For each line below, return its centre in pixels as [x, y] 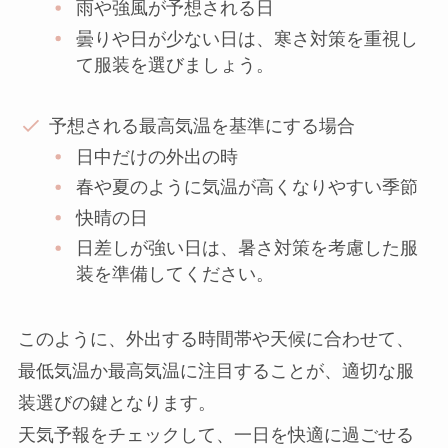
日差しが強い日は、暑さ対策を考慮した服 [247, 248]
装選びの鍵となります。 [116, 403]
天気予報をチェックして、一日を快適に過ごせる [215, 435]
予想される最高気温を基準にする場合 [202, 126]
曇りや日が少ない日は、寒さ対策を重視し [247, 38]
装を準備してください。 [175, 274]
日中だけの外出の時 [157, 156]
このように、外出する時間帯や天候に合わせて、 [215, 339]
